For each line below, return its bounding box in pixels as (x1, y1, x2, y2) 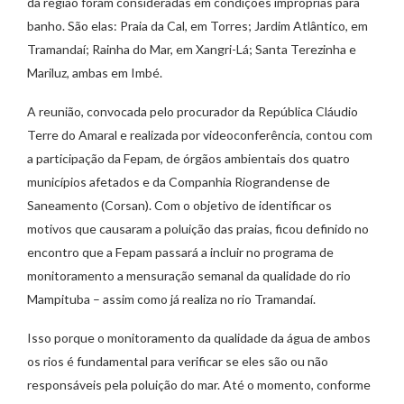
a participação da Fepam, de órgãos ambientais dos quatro (27, 151, 350, 167)
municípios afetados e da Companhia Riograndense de (27, 174, 330, 190)
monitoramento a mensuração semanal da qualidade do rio (27, 268, 351, 284)
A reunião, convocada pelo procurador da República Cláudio (27, 104, 358, 120)
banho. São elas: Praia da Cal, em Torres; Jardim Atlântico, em (27, 18, 368, 34)
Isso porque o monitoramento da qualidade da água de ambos (27, 330, 371, 346)
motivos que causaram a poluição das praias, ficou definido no (27, 221, 369, 237)
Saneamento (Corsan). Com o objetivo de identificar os (27, 197, 332, 214)
